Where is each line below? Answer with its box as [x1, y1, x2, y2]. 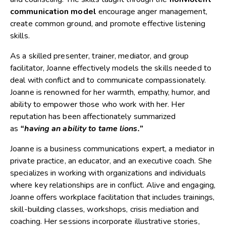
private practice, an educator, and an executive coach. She [10, 155, 212, 166]
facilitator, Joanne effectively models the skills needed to [10, 62, 211, 74]
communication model [10, 6, 96, 17]
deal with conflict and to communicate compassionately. [10, 74, 206, 86]
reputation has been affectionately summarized [10, 110, 176, 122]
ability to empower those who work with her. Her [10, 98, 185, 110]
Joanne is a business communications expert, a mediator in [10, 143, 214, 154]
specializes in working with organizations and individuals [10, 167, 206, 179]
